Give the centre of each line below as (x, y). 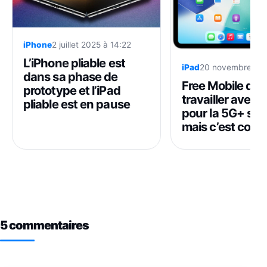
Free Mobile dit (221, 85)
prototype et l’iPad (72, 90)
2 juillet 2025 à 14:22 (91, 44)
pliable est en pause (77, 104)
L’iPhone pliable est (74, 63)
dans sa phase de (71, 76)
